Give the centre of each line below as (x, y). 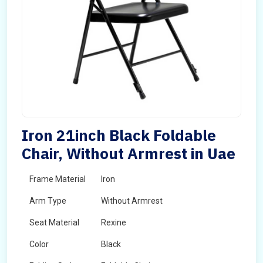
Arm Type (48, 201)
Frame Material (58, 179)
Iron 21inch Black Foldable (119, 135)
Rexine (114, 222)
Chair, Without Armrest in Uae (129, 153)
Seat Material (54, 222)
